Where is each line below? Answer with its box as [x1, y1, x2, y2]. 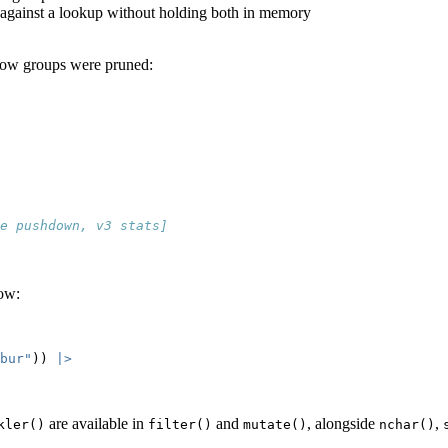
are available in [45, 415, 148, 433]
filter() [148, 417, 212, 433]
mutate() [243, 417, 307, 433]
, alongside [307, 415, 379, 433]
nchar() [379, 417, 435, 433]
